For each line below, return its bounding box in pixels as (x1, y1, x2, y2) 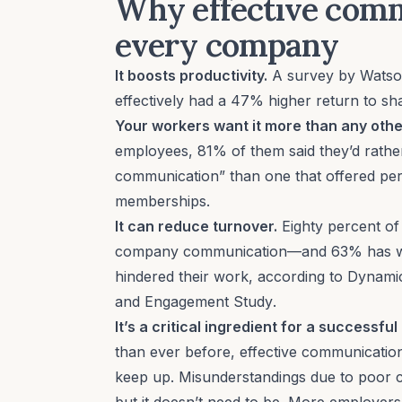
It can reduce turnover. (115, 216, 277, 235)
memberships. (115, 191, 210, 210)
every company (115, 23, 339, 66)
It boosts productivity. (115, 66, 267, 84)
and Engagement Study (115, 292, 273, 310)
